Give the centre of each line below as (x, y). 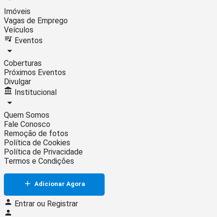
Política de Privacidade (43, 152)
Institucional (35, 92)
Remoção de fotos (36, 133)
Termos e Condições (39, 161)
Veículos (19, 30)
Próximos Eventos (35, 72)
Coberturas (23, 63)
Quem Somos (27, 115)
